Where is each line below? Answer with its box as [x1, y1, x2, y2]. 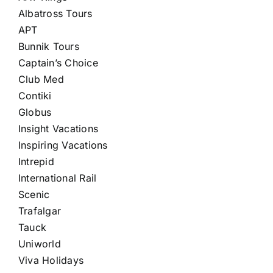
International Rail [18, 171, 97, 184]
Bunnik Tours [18, 40, 79, 52]
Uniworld [18, 237, 61, 250]
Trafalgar [18, 204, 62, 217]
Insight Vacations [18, 122, 99, 135]
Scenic [18, 188, 50, 200]
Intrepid [18, 155, 54, 168]
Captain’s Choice [18, 56, 98, 69]
